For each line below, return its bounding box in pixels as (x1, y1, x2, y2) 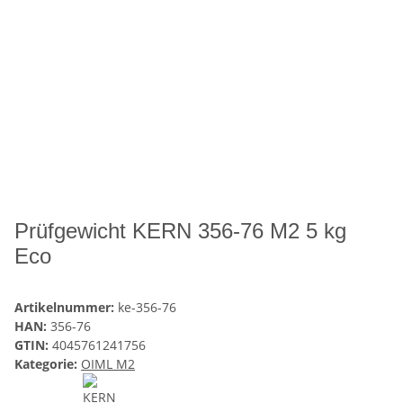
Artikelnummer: (14, 298, 118, 316)
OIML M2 (81, 354, 135, 372)
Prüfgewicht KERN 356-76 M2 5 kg (14, 218, 346, 243)
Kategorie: (14, 354, 81, 372)
